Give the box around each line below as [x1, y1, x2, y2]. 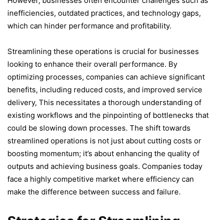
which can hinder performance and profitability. [7, 21, 171, 30]
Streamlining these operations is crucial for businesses [7, 46, 199, 56]
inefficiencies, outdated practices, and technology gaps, [7, 8, 201, 18]
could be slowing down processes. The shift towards [7, 123, 191, 133]
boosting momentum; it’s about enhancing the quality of [7, 148, 199, 158]
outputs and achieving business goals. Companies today [7, 161, 202, 171]
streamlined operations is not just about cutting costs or [7, 136, 201, 145]
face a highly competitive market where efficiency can [7, 174, 194, 184]
